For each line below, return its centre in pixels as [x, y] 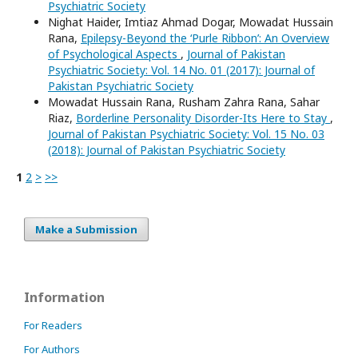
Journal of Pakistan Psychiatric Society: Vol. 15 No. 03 [186, 134]
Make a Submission [86, 230]
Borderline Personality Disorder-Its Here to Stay [203, 118]
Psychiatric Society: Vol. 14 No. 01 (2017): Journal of [181, 70]
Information [64, 298]
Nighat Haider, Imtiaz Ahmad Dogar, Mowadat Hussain [191, 22]
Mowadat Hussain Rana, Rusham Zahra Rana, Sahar [184, 102]
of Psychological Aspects [114, 54]
